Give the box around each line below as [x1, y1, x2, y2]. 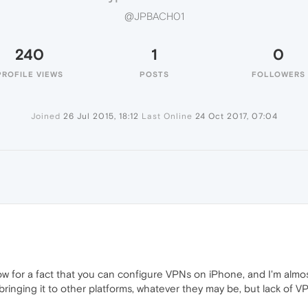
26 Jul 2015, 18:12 [63, 111, 139, 121]
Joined [30, 111, 60, 121]
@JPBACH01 [124, 10, 184, 23]
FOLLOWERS [252, 70, 305, 78]
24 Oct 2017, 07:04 [195, 111, 278, 121]
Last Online [141, 111, 192, 121]
